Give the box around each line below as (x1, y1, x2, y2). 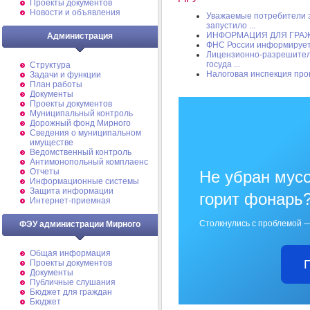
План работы (30, 80, 82, 89)
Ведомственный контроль (30, 147, 131, 157)
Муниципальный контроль (30, 109, 133, 118)
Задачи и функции (30, 70, 101, 80)
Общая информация (30, 248, 111, 258)
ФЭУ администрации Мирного (19, 219, 140, 229)
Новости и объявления (30, 8, 120, 17)
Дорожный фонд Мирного (30, 118, 131, 128)
